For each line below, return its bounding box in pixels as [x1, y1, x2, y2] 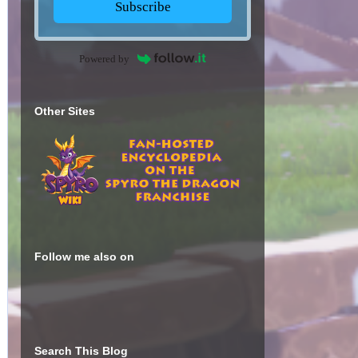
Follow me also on [34, 250, 134, 264]
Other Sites [34, 104, 95, 117]
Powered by [79, 52, 130, 65]
